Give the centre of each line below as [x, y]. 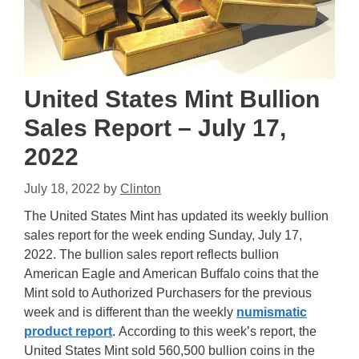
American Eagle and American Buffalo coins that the [171, 274]
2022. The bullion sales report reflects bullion [151, 254]
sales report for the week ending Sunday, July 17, [163, 235]
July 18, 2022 [62, 189]
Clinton [141, 189]
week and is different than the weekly [130, 312]
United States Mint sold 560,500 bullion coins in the [169, 351]
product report [68, 331]
